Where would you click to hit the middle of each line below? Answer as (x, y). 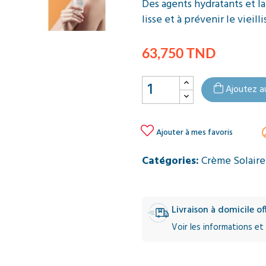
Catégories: (170, 161)
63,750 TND (179, 54)
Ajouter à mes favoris (194, 133)
